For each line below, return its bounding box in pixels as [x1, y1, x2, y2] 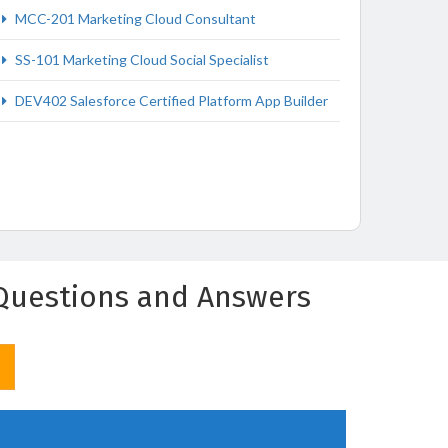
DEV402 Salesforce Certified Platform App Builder [12, 92, 328, 109]
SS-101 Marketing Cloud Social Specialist [12, 51, 269, 68]
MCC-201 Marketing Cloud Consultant [12, 10, 256, 27]
